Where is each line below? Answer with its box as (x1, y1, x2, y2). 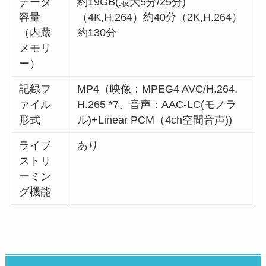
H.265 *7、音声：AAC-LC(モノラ (77, 98, 237, 110)
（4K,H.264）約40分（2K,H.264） (77, 11, 243, 23)
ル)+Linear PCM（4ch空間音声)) (77, 113, 233, 126)
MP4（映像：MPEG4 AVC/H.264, (77, 83, 238, 95)
